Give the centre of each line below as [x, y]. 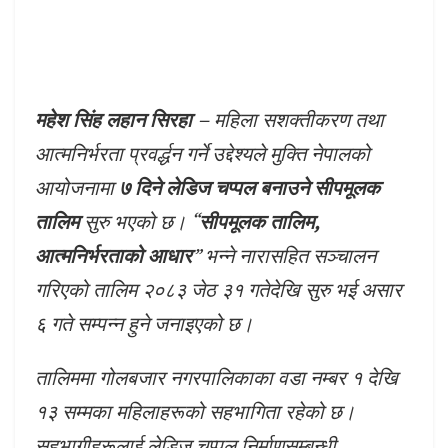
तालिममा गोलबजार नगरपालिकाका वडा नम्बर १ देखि [216, 377]
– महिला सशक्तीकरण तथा [290, 119]
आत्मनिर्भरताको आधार [113, 255]
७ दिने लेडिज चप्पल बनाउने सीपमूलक [249, 187]
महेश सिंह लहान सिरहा [116, 119]
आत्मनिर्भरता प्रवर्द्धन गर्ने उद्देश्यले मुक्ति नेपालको [202, 153]
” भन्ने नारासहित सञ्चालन [284, 255]
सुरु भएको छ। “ [139, 221]
